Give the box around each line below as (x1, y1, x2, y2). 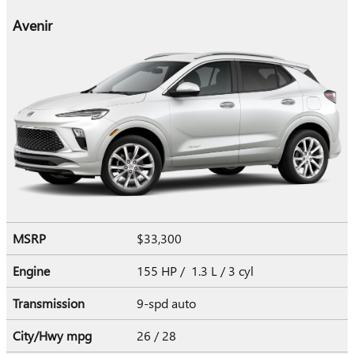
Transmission (13, 295, 85, 312)
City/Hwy (13, 327, 66, 345)
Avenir (13, 15, 52, 36)
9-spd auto (137, 295, 199, 312)
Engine (13, 262, 50, 280)
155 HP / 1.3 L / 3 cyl (137, 262, 257, 280)
